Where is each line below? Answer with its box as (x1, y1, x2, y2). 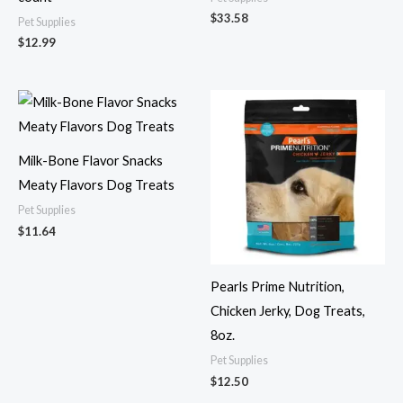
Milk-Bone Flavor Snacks (18, 153, 163, 169)
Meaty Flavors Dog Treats (18, 177, 175, 193)
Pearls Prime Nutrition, (210, 279, 345, 295)
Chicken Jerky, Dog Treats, (210, 303, 365, 319)
